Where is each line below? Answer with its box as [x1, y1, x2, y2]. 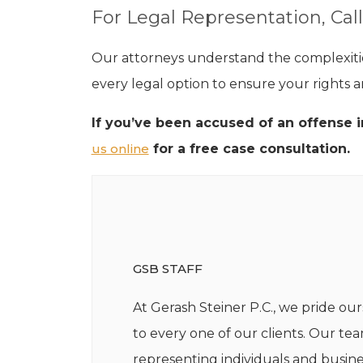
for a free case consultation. [148, 140, 350, 156]
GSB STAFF [132, 261, 203, 277]
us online [91, 140, 149, 156]
